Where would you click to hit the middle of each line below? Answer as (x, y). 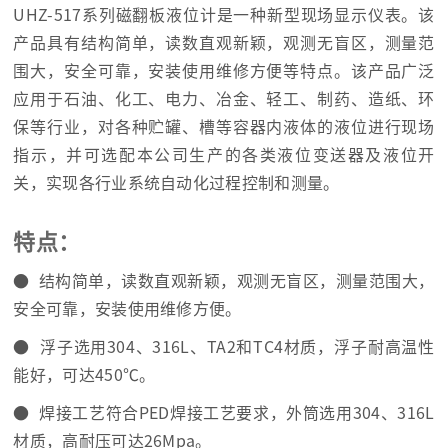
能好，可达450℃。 (84, 374)
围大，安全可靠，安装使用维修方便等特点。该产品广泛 (224, 70)
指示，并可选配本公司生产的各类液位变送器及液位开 (224, 154)
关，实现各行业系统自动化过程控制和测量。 (176, 182)
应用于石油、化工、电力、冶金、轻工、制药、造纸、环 (224, 98)
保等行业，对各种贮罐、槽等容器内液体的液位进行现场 (224, 126)
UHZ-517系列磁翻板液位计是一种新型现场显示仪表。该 (224, 14)
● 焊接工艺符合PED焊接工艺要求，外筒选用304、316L (224, 412)
